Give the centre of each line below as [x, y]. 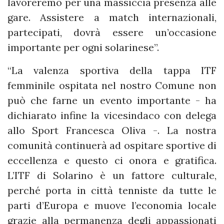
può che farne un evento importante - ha [112, 100]
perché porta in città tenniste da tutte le [112, 190]
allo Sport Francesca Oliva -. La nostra [112, 130]
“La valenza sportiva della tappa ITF [112, 70]
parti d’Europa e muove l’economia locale [112, 205]
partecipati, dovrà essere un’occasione [112, 32]
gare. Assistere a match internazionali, [112, 17]
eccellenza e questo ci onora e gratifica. [112, 160]
